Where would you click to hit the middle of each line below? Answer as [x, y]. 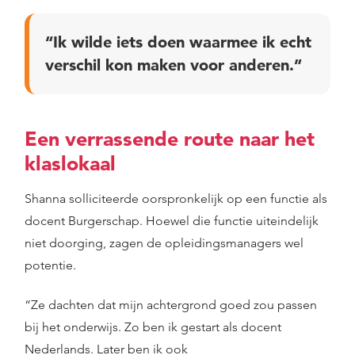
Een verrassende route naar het [170, 138]
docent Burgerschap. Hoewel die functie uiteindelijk [172, 221]
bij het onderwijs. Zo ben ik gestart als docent [153, 327]
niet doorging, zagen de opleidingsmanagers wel [164, 243]
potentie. [50, 265]
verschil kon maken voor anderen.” [174, 65]
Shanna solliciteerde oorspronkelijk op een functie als [176, 198]
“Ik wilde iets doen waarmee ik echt [178, 42]
